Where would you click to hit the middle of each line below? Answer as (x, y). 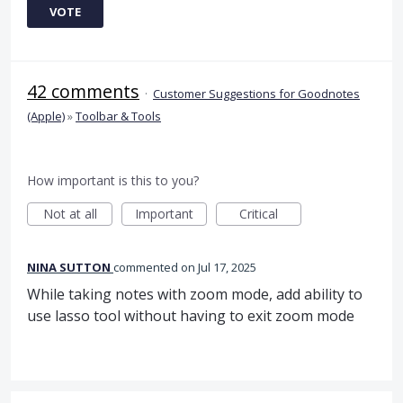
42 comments (83, 91)
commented (147, 267)
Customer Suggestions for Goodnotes (256, 93)
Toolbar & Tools (118, 116)
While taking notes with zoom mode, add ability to (195, 294)
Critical (259, 213)
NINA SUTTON (69, 267)
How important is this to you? (113, 180)
